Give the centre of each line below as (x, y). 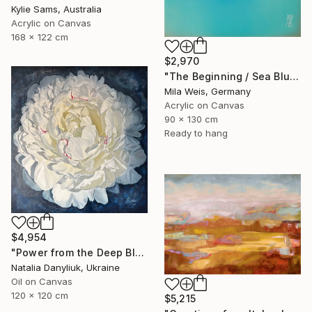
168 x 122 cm (40, 37)
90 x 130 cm (191, 119)
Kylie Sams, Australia (56, 9)
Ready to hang (196, 133)
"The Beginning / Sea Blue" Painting (294, 76)
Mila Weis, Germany (208, 91)
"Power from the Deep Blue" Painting (139, 253)
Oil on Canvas (42, 282)
